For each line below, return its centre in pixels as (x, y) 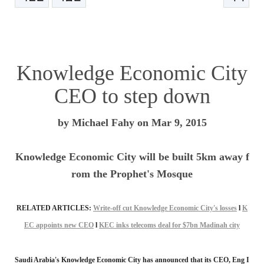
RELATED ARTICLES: (54, 208)
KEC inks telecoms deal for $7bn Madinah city (169, 225)
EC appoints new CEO (59, 225)
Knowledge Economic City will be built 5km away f (132, 157)
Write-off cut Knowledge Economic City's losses (165, 208)
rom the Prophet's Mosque (132, 174)
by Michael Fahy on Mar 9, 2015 (132, 123)
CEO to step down (132, 96)
